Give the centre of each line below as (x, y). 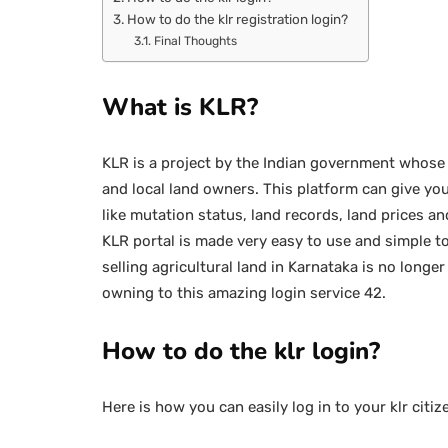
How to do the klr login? (241, 351)
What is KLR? (180, 107)
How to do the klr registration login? (237, 19)
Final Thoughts (195, 41)
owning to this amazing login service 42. (244, 293)
